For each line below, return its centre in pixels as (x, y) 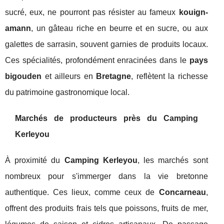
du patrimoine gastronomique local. (67, 92)
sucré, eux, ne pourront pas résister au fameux (92, 12)
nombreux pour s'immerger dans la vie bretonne (106, 176)
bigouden (23, 76)
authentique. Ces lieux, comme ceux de (82, 192)
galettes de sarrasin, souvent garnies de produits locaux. (106, 44)
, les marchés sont (172, 160)
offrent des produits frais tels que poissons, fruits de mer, (106, 208)
